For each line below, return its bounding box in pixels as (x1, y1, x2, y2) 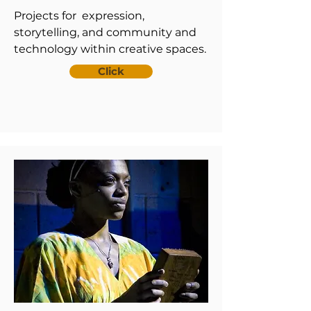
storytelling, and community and (14, 26, 196, 39)
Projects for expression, (14, 9, 144, 22)
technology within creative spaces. (14, 42, 206, 56)
